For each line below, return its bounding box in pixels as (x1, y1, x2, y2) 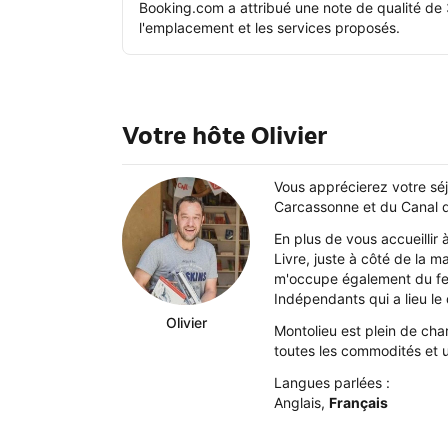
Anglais (274, 394, 321, 412)
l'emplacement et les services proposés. (139, 18, 400, 36)
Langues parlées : (274, 374, 390, 392)
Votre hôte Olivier (122, 120, 327, 152)
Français (329, 394, 388, 412)
